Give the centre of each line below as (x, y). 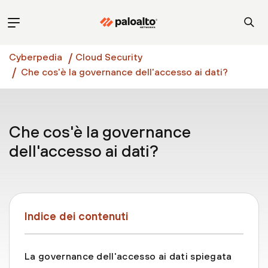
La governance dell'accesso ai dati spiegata (128, 256)
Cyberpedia (36, 57)
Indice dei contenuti (76, 217)
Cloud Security (109, 57)
